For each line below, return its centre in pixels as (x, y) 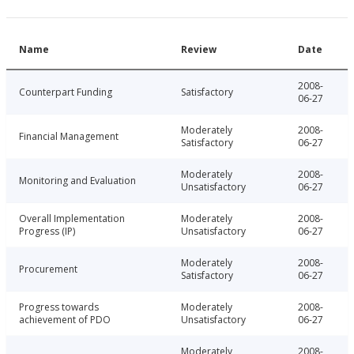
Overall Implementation (72, 219)
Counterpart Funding (66, 92)
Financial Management (69, 137)
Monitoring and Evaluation (77, 181)
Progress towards (59, 307)
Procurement (48, 269)
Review (199, 50)
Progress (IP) (47, 232)
